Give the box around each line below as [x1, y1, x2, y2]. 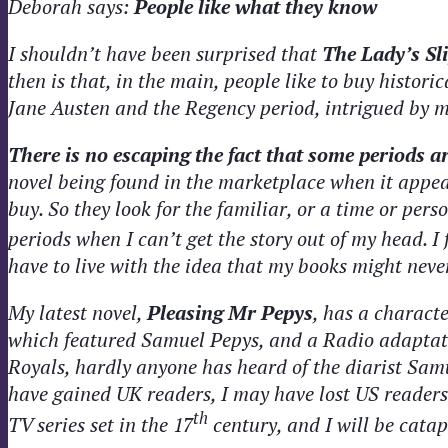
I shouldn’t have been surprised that [8, 39, 322, 67]
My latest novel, [8, 299, 147, 327]
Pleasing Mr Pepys [147, 299, 313, 327]
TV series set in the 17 [8, 410, 193, 438]
